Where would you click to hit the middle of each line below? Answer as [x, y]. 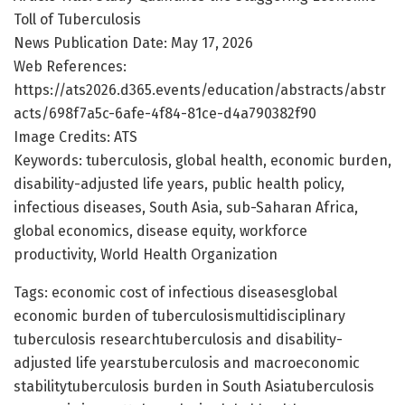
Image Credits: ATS [75, 137]
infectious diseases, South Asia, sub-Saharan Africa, [186, 207]
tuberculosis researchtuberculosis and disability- [178, 339]
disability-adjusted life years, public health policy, [179, 184]
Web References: [70, 66]
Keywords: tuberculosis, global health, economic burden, [202, 160]
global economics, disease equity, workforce [160, 231]
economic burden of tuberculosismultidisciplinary [179, 316]
